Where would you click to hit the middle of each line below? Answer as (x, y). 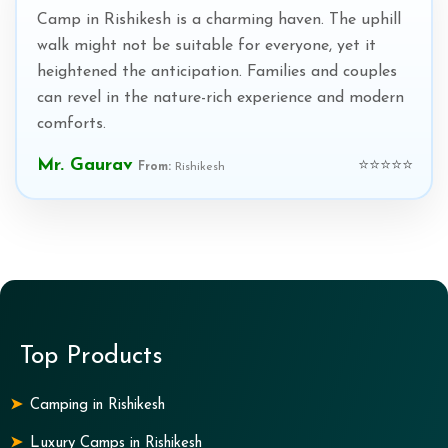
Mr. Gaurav (85, 165)
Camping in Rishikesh (97, 405)
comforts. (71, 124)
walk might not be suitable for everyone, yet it (206, 46)
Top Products (91, 356)
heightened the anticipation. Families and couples (217, 72)
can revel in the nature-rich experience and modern (220, 98)
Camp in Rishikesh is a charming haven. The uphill (219, 20)
